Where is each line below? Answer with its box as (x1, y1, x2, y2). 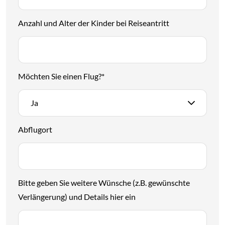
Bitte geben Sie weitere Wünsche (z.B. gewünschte (18, 177, 190, 187)
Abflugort (18, 124, 52, 134)
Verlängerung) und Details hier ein (18, 191, 136, 201)
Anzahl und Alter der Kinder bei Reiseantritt (18, 18, 169, 28)
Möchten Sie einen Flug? (18, 71, 101, 81)
